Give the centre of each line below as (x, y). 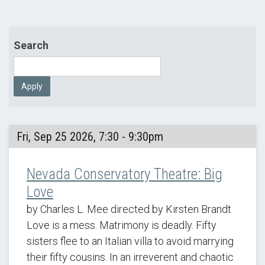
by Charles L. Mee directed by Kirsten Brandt (129, 209)
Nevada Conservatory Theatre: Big (125, 174)
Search (31, 45)
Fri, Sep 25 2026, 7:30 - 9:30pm (90, 136)
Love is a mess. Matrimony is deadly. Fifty (122, 225)
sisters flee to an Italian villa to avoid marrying (130, 241)
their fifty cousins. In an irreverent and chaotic (130, 257)
